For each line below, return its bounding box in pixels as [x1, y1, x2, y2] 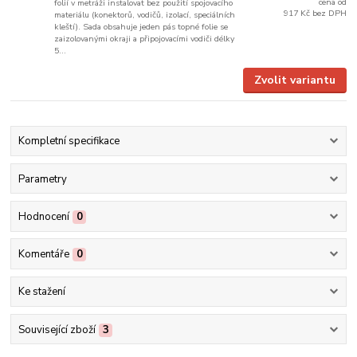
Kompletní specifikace [18, 134, 120, 149]
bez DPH [312, 7, 347, 20]
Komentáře [18, 247, 69, 262]
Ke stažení [18, 284, 65, 300]
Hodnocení [18, 209, 69, 224]
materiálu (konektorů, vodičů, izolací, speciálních [54, 9, 236, 22]
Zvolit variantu [253, 73, 335, 88]
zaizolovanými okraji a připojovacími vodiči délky [54, 33, 235, 45]
